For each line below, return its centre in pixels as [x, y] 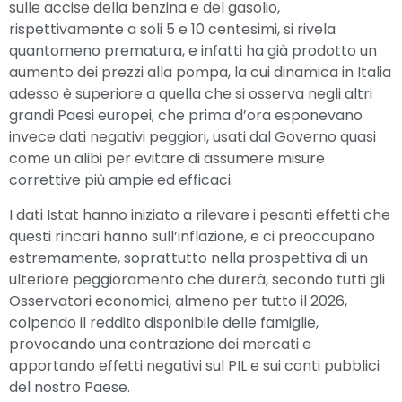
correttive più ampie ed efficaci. [121, 180]
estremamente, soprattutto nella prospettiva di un [188, 258]
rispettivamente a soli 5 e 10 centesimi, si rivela [172, 30]
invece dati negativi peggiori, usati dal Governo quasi [192, 137]
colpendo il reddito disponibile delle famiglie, [164, 322]
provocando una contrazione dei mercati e [160, 344]
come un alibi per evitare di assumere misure [167, 159]
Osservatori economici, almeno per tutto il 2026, [178, 301]
